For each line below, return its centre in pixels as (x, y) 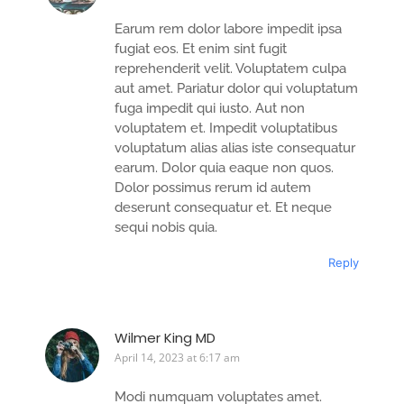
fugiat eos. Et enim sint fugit (201, 49)
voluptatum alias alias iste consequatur (235, 148)
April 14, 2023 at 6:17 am (177, 357)
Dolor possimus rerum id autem (213, 188)
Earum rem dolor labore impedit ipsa (228, 29)
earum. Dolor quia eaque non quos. (224, 168)
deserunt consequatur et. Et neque (223, 208)
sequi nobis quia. (166, 228)
